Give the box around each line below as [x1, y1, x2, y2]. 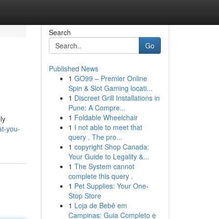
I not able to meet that [74, 122, 142, 132]
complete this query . [68, 171, 133, 181]
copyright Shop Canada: [74, 142, 149, 152]
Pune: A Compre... [68, 103, 126, 112]
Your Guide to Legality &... [68, 152, 149, 161]
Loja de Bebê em [74, 200, 127, 210]
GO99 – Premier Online [74, 73, 147, 83]
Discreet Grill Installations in [74, 93, 160, 103]
